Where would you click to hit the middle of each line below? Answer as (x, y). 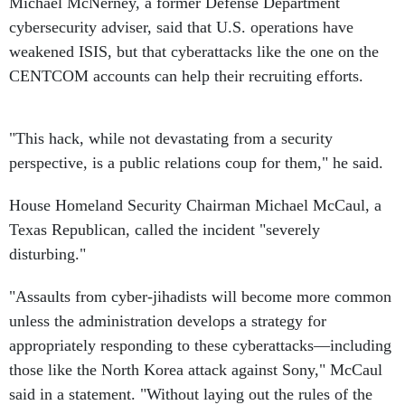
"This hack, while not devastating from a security (171, 138)
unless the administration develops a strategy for (168, 321)
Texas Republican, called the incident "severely (165, 230)
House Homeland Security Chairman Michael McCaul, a (195, 205)
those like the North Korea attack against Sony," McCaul (196, 370)
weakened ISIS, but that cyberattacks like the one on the (194, 52)
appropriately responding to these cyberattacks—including (200, 345)
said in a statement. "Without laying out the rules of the (191, 394)
